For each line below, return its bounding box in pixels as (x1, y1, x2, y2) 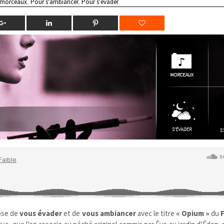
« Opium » (175, 208, 209, 218)
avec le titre (135, 208, 176, 218)
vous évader (19, 208, 62, 218)
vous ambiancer (81, 208, 136, 218)
